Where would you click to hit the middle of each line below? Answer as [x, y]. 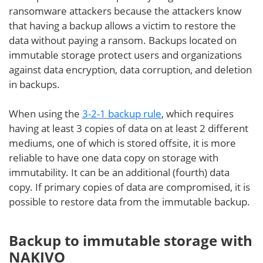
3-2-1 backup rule [122, 114]
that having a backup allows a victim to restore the [122, 26]
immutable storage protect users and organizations [125, 55]
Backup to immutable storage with [131, 240]
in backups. [34, 84]
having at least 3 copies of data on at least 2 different [129, 128]
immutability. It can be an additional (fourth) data [119, 172]
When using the [45, 114]
